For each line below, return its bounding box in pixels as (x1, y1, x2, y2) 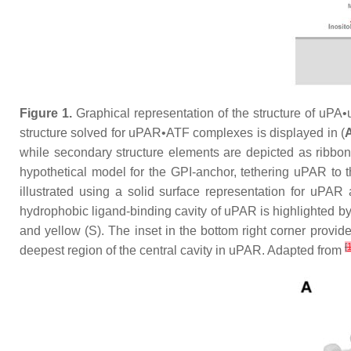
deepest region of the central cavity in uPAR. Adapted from (20, 244, 345, 257)
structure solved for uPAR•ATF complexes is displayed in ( (20, 126, 345, 139)
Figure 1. (20, 107, 72, 120)
